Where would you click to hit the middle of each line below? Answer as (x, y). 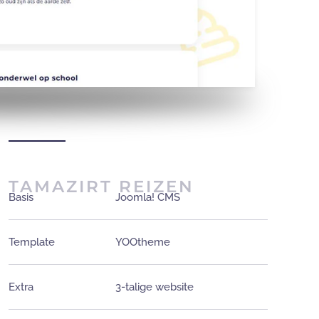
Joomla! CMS (148, 198)
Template (32, 242)
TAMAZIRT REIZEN (101, 187)
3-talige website (155, 287)
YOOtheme (143, 242)
